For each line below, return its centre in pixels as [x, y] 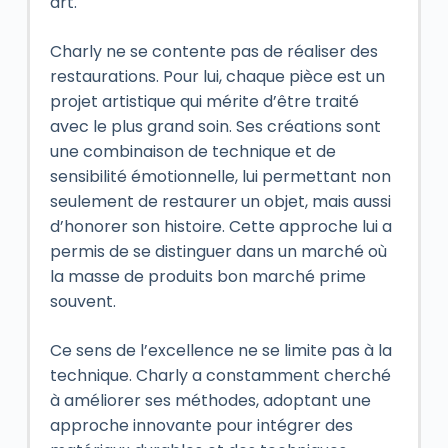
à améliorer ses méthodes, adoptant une [210, 400]
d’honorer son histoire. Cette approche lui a [220, 226]
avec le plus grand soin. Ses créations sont [215, 126]
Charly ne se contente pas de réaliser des [213, 51]
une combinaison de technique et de [192, 151]
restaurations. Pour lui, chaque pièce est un [217, 76]
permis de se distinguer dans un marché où [218, 251]
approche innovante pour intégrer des [201, 425]
